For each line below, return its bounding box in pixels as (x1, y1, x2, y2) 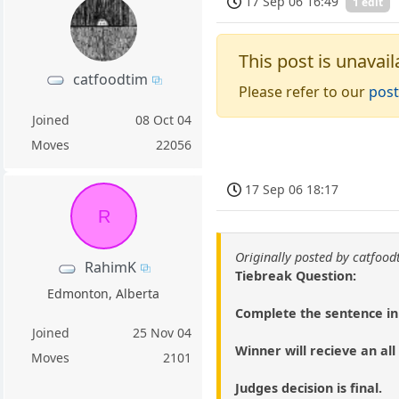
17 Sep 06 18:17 (245, 180, 339, 198)
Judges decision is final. (235, 379, 383, 397)
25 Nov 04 (133, 323, 192, 341)
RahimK (84, 256, 136, 277)
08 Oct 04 (135, 110, 192, 128)
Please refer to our (239, 82, 370, 102)
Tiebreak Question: (235, 267, 357, 285)
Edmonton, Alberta (47, 284, 160, 302)
